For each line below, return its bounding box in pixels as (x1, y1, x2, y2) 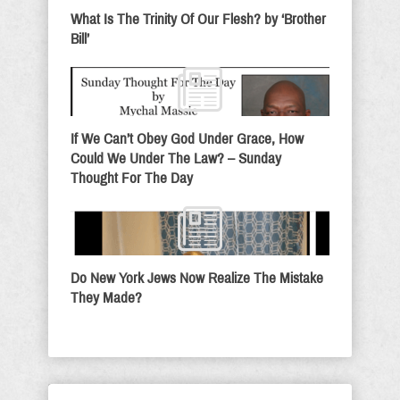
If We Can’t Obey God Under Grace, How (71, 130, 304, 147)
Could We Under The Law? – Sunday (71, 150, 281, 167)
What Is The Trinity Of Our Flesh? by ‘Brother (71, 11, 326, 28)
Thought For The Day (71, 170, 193, 187)
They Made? (71, 289, 142, 306)
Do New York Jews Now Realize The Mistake (71, 270, 323, 287)
